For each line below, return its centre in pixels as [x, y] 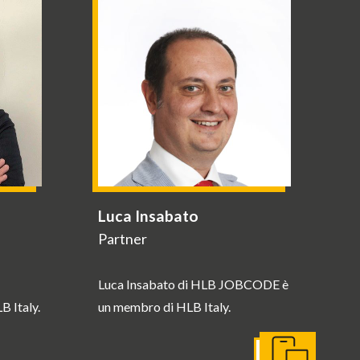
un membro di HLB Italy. [164, 307]
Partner [122, 239]
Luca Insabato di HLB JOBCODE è [193, 284]
